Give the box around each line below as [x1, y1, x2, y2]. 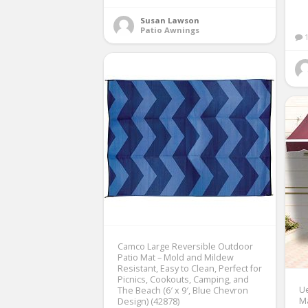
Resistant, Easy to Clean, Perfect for [118, 262, 262, 274]
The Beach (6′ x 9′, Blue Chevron [118, 284, 248, 296]
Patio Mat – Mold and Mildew [118, 251, 234, 263]
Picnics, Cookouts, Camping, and [118, 273, 249, 285]
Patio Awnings [140, 24, 199, 35]
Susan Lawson [140, 14, 199, 25]
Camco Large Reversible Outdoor [118, 240, 253, 252]
